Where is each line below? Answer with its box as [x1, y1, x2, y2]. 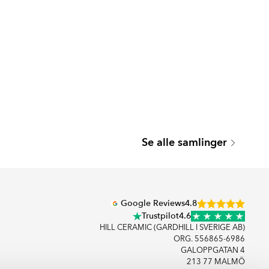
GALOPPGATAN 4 [181, 247, 245, 255]
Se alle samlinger [142, 135, 227, 150]
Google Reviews [121, 198, 185, 209]
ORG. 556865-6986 [174, 235, 245, 243]
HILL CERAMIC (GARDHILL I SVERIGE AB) [100, 224, 245, 232]
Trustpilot [142, 210, 179, 222]
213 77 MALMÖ [187, 258, 245, 266]
